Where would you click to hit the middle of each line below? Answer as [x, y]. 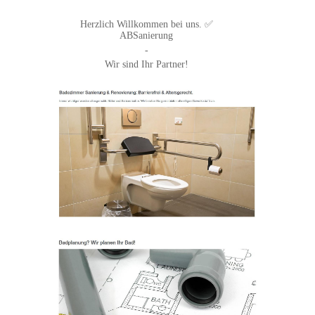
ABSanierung [147, 36]
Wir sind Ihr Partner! [146, 65]
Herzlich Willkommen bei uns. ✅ [146, 25]
